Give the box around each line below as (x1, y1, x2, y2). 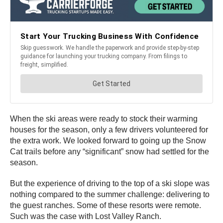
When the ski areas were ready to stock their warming (10, 114, 198, 123)
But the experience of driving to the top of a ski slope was (10, 179, 210, 188)
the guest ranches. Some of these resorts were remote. (10, 201, 201, 210)
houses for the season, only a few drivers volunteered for (10, 125, 208, 134)
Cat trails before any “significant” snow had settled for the (10, 147, 209, 156)
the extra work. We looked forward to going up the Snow (10, 136, 206, 145)
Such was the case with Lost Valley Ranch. (10, 212, 161, 221)
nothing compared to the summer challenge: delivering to (10, 190, 210, 199)
